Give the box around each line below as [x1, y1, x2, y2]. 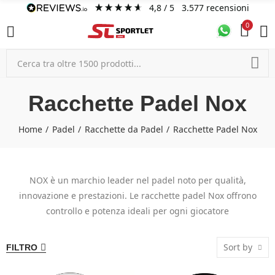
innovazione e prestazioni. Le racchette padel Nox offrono [18, 190, 257, 201]
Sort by [223, 241, 252, 253]
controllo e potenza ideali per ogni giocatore [46, 205, 229, 217]
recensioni [206, 2, 249, 14]
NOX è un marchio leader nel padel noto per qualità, [29, 174, 246, 186]
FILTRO [6, 242, 37, 252]
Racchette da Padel [84, 123, 163, 135]
